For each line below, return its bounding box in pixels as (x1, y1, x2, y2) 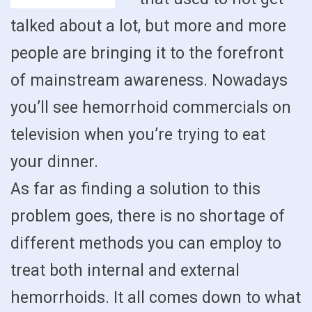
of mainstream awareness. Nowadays (10, 70, 288, 90)
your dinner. (10, 152, 98, 171)
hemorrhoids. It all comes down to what (10, 288, 301, 307)
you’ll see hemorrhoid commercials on (10, 97, 291, 117)
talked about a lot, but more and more (10, 16, 286, 36)
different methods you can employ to (10, 233, 281, 253)
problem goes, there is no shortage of (10, 206, 285, 226)
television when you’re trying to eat (10, 125, 265, 144)
